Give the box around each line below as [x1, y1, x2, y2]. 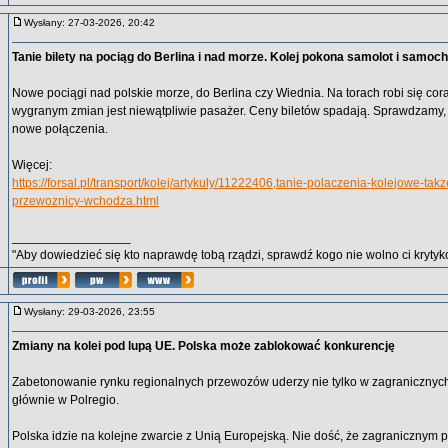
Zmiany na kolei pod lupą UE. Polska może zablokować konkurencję [12, 339, 395, 353]
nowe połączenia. [12, 122, 108, 136]
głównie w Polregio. [12, 393, 119, 407]
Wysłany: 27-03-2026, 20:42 [24, 17, 164, 28]
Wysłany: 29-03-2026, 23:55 [24, 306, 164, 317]
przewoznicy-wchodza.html [12, 194, 159, 208]
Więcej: [12, 158, 52, 172]
